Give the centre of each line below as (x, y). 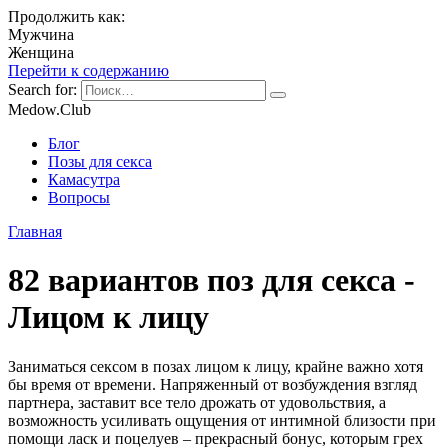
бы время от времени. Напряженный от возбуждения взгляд (212, 384)
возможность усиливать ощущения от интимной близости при (222, 420)
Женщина (41, 52)
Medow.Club (49, 109)
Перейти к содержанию (88, 70)
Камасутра (84, 179)
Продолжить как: (66, 16)
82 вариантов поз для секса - (211, 280)
